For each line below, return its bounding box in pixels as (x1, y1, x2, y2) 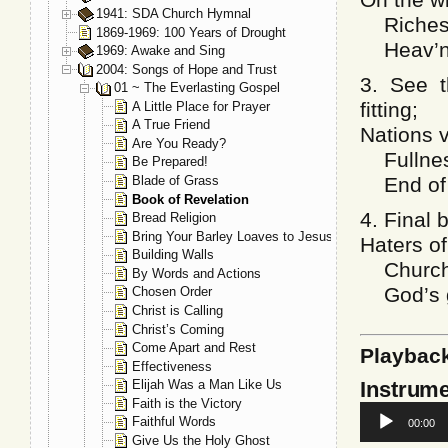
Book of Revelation (132, 191, 249, 207)
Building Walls (132, 247, 214, 263)
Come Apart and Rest (132, 340, 256, 356)
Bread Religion (132, 210, 216, 226)
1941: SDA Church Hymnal (96, 5, 251, 21)
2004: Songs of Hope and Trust (96, 61, 277, 77)
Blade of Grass (132, 173, 219, 188)
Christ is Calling (132, 302, 223, 318)
